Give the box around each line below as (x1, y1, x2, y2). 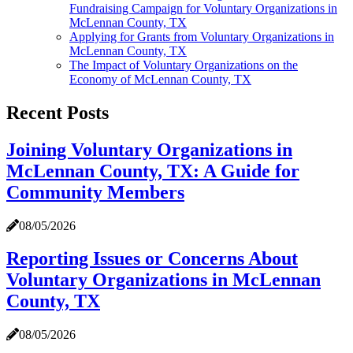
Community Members (6, 181, 184, 203)
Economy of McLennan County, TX (69, 72, 251, 86)
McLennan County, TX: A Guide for (6, 160, 299, 181)
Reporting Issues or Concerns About (6, 248, 298, 269)
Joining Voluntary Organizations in (6, 139, 292, 160)
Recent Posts (6, 102, 109, 123)
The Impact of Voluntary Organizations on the (69, 58, 298, 72)
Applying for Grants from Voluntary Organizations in (69, 29, 334, 43)
